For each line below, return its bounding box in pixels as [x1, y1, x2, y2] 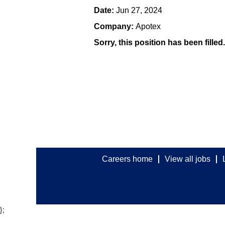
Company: [94, 22, 136, 31]
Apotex [136, 22, 161, 31]
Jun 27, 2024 [116, 6, 162, 15]
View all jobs [165, 154, 210, 163]
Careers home [102, 154, 153, 163]
